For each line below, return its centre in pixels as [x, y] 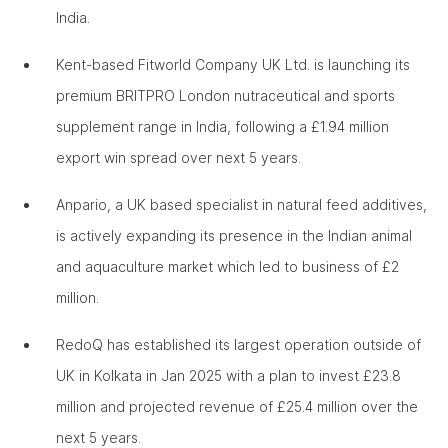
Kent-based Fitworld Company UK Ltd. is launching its [233, 64]
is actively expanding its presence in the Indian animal [234, 235]
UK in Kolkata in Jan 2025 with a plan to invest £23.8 [228, 375]
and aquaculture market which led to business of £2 [227, 266]
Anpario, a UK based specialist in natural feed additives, [241, 204]
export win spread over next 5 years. [180, 157]
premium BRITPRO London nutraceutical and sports [225, 95]
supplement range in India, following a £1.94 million [222, 126]
